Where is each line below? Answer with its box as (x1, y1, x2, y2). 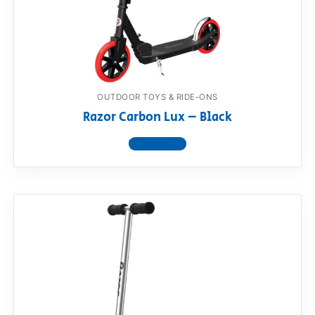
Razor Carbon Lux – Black (83, 108, 232, 127)
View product (129, 137, 186, 151)
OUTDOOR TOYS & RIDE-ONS (97, 92, 218, 103)
